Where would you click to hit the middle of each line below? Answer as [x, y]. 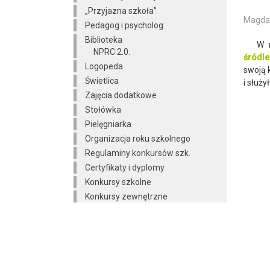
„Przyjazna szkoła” [121, 11]
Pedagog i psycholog [124, 26]
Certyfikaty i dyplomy [125, 168]
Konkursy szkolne [118, 182]
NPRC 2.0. [112, 52]
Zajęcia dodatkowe [121, 96]
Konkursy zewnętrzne [126, 197]
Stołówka [103, 110]
